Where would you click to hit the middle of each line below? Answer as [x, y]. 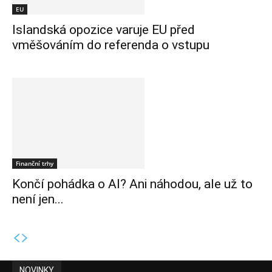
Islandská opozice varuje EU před [104, 30]
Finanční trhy [35, 164]
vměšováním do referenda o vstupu [111, 45]
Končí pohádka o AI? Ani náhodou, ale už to [132, 184]
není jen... [38, 199]
